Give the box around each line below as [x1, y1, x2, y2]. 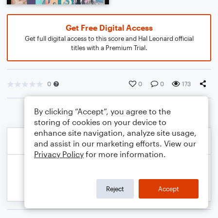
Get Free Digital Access [65, 23, 153, 32]
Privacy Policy [34, 149, 84, 159]
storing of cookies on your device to [34, 117, 166, 127]
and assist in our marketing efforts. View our [34, 139, 196, 148]
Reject [106, 184, 124, 193]
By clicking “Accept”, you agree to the [34, 107, 171, 116]
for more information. [84, 149, 166, 159]
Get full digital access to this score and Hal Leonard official [24, 35, 194, 42]
